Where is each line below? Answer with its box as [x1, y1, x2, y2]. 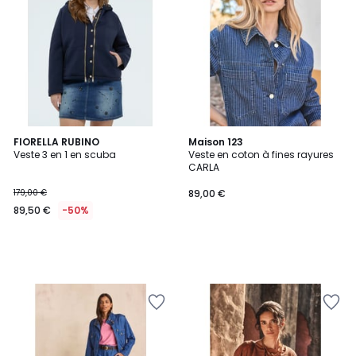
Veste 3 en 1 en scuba [14, 148, 116, 161]
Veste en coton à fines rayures [188, 148, 334, 161]
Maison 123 [188, 135, 243, 149]
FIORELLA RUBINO [14, 135, 99, 149]
